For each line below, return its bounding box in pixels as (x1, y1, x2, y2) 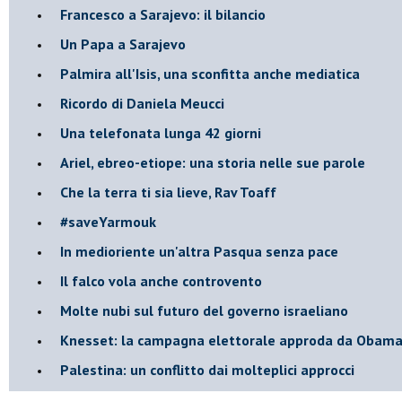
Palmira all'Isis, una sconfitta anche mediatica (60, 64, 360, 83)
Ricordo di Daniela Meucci (60, 93, 224, 112)
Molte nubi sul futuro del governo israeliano (60, 301, 348, 319)
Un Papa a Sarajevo (60, 34, 186, 53)
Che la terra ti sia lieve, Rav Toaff (60, 182, 276, 201)
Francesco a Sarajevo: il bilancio (60, 4, 266, 23)
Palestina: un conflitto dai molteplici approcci (60, 360, 354, 379)
